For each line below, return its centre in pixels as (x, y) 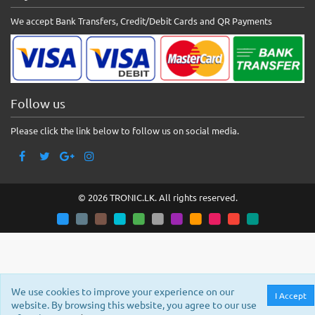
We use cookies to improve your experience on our (123, 291)
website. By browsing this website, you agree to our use (134, 304)
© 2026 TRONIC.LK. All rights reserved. (157, 197)
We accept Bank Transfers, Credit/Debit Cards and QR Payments (141, 21)
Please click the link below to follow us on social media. (125, 130)
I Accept (291, 295)
